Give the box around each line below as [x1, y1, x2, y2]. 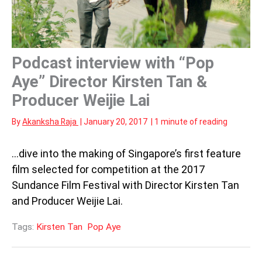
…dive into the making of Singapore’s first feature [12, 147, 241, 160]
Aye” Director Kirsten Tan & [12, 72, 207, 91]
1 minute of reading [154, 116, 227, 126]
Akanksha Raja [22, 116, 78, 126]
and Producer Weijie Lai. [12, 194, 123, 207]
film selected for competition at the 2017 [12, 163, 205, 175]
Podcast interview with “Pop [12, 53, 214, 73]
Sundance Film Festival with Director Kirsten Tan [12, 178, 239, 191]
